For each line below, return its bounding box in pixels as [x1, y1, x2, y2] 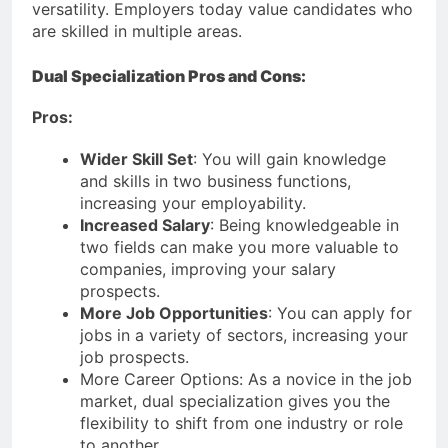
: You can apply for [268, 303, 412, 324]
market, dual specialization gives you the [80, 391, 390, 412]
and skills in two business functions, [80, 171, 351, 192]
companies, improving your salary [80, 259, 336, 280]
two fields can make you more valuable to [80, 237, 399, 258]
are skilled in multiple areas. [32, 20, 242, 41]
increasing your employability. [80, 193, 306, 214]
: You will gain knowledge [193, 149, 386, 170]
